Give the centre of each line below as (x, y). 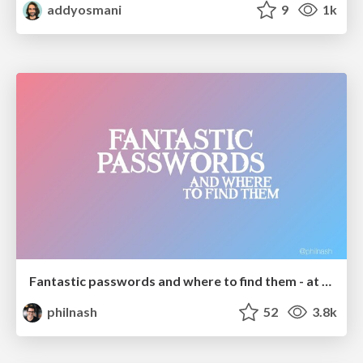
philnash (71, 311)
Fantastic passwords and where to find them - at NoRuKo (327, 280)
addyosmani (83, 10)
